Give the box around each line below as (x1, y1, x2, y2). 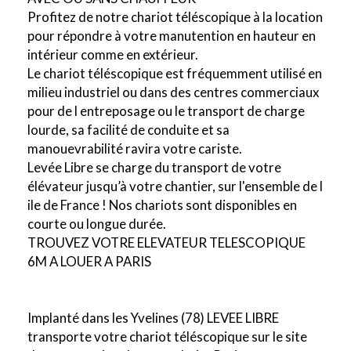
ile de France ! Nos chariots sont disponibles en (27, 197, 297, 214)
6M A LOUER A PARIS (27, 253, 151, 270)
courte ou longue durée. (27, 215, 166, 233)
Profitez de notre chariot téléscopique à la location (27, 9, 323, 26)
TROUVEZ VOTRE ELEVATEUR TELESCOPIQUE (27, 234, 306, 251)
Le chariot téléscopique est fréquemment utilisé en (27, 65, 322, 82)
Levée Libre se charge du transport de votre (27, 159, 281, 176)
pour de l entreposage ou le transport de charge (27, 103, 305, 120)
